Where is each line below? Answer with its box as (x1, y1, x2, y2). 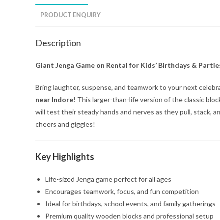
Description (35, 37, 81, 48)
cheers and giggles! (35, 120, 95, 128)
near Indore (35, 95, 73, 104)
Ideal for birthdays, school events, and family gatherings (45, 199, 216, 208)
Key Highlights (35, 151, 94, 162)
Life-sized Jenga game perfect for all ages (45, 175, 171, 183)
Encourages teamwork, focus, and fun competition (45, 187, 199, 195)
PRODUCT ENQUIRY (40, 11, 101, 19)
